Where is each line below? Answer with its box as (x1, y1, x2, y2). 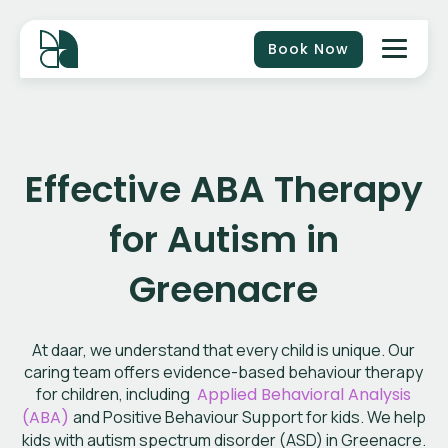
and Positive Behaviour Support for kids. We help (72, 406, 426, 428)
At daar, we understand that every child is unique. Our (32, 339, 416, 361)
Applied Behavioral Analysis (193, 383, 412, 406)
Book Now (268, 38, 349, 59)
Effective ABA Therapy (24, 164, 423, 215)
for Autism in (108, 214, 339, 265)
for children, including (36, 383, 194, 405)
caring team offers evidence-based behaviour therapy (24, 361, 424, 383)
